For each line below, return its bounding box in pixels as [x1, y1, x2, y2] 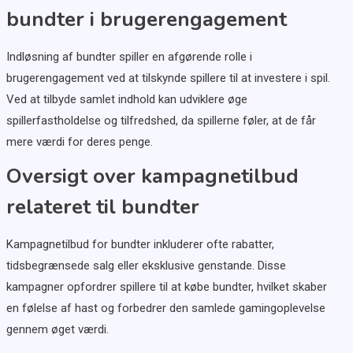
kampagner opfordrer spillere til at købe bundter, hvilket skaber [6, 280, 327, 295]
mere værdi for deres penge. [6, 135, 153, 150]
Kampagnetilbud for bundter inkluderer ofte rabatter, [6, 237, 274, 252]
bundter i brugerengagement [6, 6, 287, 34]
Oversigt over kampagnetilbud [6, 162, 299, 191]
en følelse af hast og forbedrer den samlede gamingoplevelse [6, 301, 325, 316]
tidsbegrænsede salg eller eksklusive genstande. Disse [6, 258, 286, 273]
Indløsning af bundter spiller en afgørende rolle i [6, 50, 252, 65]
